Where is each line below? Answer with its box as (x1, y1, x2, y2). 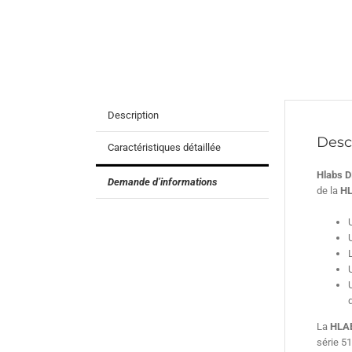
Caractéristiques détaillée (108, 141, 221, 153)
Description (108, 109, 159, 121)
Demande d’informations (108, 176, 217, 188)
